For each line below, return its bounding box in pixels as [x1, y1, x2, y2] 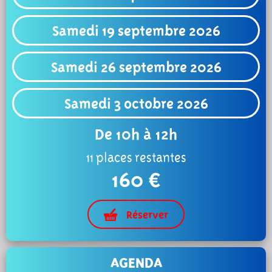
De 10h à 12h [95, 121, 177, 148]
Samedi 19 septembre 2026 [52, 18, 220, 43]
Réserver [126, 205, 168, 224]
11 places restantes [86, 147, 186, 168]
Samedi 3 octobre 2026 [64, 91, 208, 116]
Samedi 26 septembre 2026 [50, 55, 222, 80]
